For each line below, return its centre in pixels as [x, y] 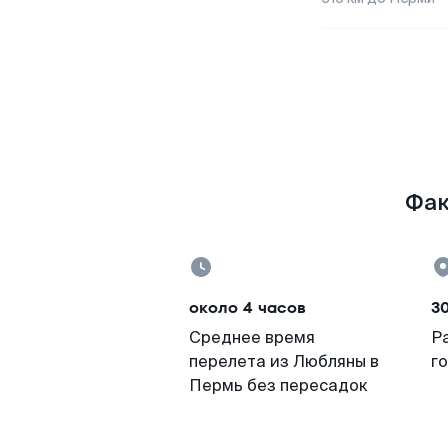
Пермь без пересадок [278, 385]
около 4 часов [247, 307]
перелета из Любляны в [284, 361]
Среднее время [252, 337]
